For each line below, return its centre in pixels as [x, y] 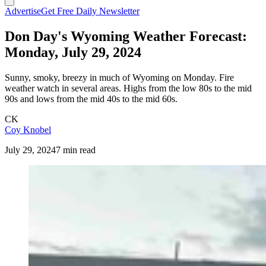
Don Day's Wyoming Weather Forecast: [126, 36]
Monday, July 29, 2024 [73, 52]
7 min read [76, 150]
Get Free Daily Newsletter [90, 11]
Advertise [23, 11]
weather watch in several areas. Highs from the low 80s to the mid [128, 88]
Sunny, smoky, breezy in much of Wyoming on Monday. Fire [119, 77]
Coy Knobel [28, 129]
